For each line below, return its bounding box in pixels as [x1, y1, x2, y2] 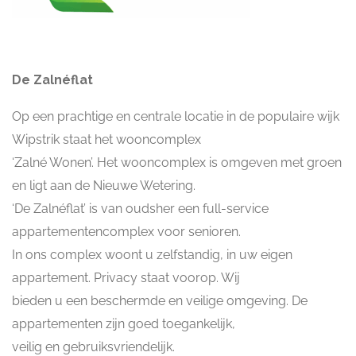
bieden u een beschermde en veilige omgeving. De [12, 293, 308, 308]
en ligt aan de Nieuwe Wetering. [12, 178, 195, 193]
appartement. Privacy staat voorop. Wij [12, 270, 240, 285]
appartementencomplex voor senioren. [12, 224, 241, 239]
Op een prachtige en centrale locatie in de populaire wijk [12, 109, 339, 124]
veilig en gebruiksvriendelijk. [12, 339, 175, 354]
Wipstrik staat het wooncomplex [12, 132, 201, 147]
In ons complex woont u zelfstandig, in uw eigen [12, 247, 292, 262]
